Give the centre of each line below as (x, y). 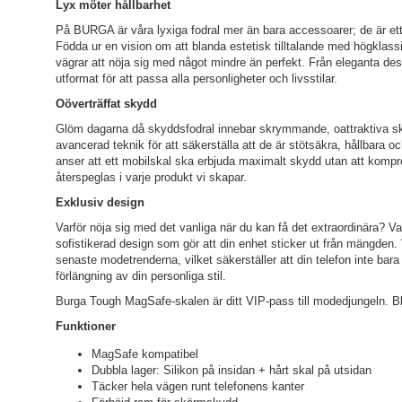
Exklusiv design (100, 202)
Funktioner (86, 326)
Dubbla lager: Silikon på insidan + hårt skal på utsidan (232, 370)
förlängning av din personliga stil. (141, 276)
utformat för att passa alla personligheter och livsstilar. (197, 79)
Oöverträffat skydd (106, 104)
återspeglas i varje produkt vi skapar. (151, 177)
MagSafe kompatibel (145, 354)
